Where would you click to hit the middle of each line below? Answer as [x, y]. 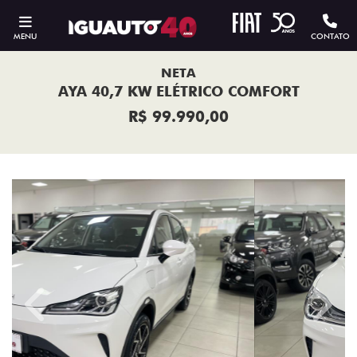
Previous [60, 312]
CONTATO [330, 36]
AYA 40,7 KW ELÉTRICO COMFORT [178, 91]
